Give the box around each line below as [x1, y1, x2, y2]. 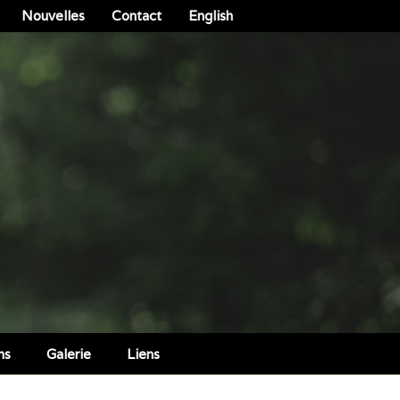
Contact [112, 7, 162, 24]
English [188, 7, 233, 24]
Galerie [46, 346, 91, 362]
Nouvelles [21, 7, 85, 24]
